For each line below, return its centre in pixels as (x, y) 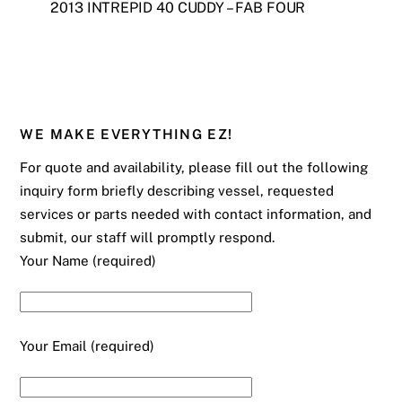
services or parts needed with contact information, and (196, 214)
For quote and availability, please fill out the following (194, 167)
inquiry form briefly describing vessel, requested (177, 190)
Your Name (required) (88, 260)
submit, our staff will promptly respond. (148, 237)
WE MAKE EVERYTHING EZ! (127, 134)
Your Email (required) (87, 346)
